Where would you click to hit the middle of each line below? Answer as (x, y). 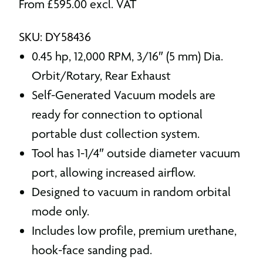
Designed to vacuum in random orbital (131, 192)
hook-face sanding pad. (92, 250)
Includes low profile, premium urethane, (134, 230)
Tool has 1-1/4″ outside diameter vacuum (136, 153)
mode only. (60, 211)
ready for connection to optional (117, 114)
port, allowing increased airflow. (114, 172)
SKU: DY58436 (55, 37)
